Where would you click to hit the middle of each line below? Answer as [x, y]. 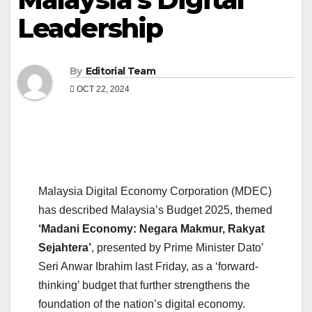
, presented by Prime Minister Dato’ [177, 248]
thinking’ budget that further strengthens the [144, 286]
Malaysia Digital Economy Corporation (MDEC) [155, 192]
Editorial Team [120, 71]
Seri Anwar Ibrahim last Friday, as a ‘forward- [148, 267]
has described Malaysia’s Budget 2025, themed [155, 210]
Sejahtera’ [65, 248]
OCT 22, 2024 [102, 89]
